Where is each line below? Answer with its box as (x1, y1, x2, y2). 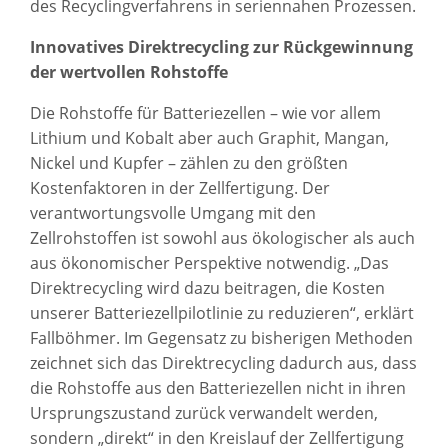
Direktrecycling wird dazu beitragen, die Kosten (30, 276, 385, 299)
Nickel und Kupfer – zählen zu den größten (30, 151, 348, 174)
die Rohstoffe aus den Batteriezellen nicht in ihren (30, 376, 406, 399)
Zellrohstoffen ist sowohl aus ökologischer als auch (30, 226, 415, 249)
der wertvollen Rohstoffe (30, 60, 228, 83)
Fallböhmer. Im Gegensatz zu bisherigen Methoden (30, 326, 413, 349)
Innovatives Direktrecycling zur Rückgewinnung (30, 35, 413, 58)
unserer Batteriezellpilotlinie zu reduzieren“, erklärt (30, 301, 414, 324)
